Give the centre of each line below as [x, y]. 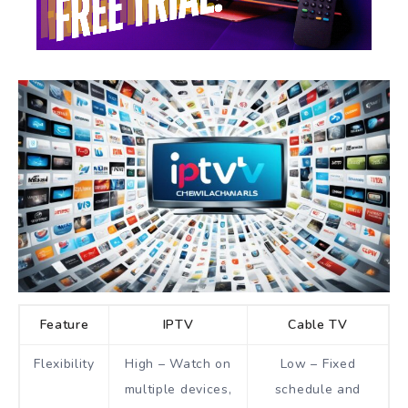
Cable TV [318, 325]
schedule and [318, 389]
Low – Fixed [318, 364]
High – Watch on [178, 364]
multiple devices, [178, 389]
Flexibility [64, 364]
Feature [64, 325]
